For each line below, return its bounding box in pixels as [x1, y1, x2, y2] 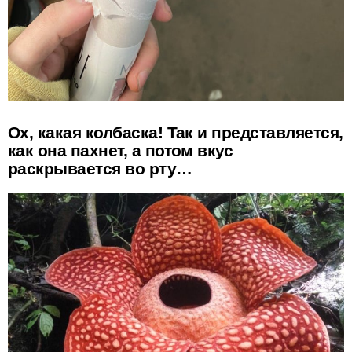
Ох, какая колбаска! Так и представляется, [8, 123, 343, 142]
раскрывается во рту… [8, 159, 192, 178]
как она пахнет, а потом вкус [8, 141, 233, 160]
